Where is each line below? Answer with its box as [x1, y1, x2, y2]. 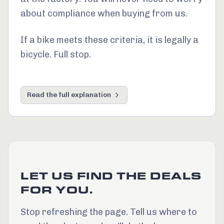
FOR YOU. [20, 183, 92, 196]
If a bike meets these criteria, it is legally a [20, 34, 198, 45]
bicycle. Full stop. [20, 48, 91, 60]
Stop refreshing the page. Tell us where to [20, 206, 197, 217]
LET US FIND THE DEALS [20, 169, 202, 182]
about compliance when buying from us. [20, 7, 187, 19]
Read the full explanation [27, 90, 111, 99]
